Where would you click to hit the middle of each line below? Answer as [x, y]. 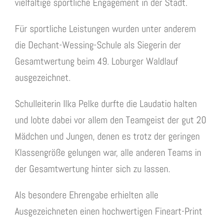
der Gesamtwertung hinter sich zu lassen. [92, 169]
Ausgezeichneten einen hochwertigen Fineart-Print [109, 211]
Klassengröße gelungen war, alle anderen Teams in [108, 153]
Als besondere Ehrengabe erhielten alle [87, 195]
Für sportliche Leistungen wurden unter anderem [105, 29]
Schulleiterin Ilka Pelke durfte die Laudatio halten [106, 104]
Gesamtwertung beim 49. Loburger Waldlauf [96, 61]
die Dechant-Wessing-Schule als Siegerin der [98, 45]
